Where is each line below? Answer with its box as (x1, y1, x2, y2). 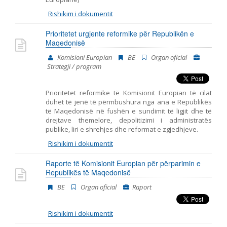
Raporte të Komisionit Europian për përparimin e (46, 158, 201, 168)
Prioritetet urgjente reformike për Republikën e (46, 28, 194, 39)
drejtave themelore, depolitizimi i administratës (46, 116, 212, 125)
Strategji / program (47, 62, 101, 71)
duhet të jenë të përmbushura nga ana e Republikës (46, 97, 212, 106)
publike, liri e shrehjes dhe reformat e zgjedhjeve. (46, 125, 198, 134)
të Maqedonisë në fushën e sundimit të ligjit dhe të (46, 106, 212, 116)
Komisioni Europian (57, 53, 112, 62)
